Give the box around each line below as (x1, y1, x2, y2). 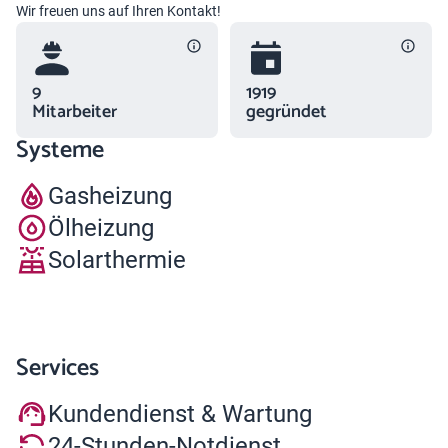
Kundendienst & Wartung (48, 399, 312, 428)
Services (16, 349, 99, 388)
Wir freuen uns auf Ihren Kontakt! (16, 3, 221, 19)
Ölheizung (48, 213, 154, 242)
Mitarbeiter (32, 97, 117, 127)
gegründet (246, 97, 327, 127)
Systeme (16, 131, 104, 170)
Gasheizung (48, 181, 172, 210)
